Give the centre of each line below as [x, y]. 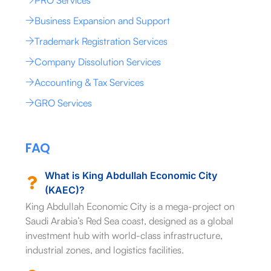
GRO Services [63, 103]
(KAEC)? [65, 190]
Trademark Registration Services [101, 41]
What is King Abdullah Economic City [131, 175]
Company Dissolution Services [97, 61]
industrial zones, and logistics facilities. [104, 250]
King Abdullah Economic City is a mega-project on [130, 206]
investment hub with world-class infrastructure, [124, 235]
